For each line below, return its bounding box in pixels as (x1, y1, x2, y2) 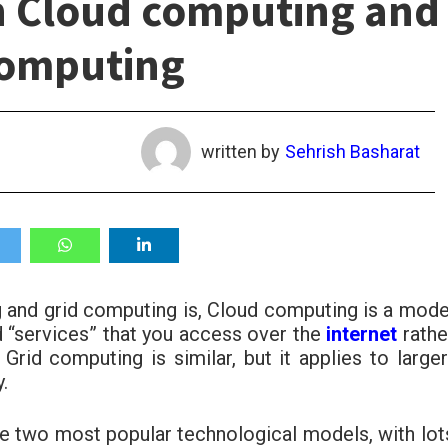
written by (200, 141, 280, 162)
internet (326, 321, 403, 346)
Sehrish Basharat (284, 141, 420, 162)
